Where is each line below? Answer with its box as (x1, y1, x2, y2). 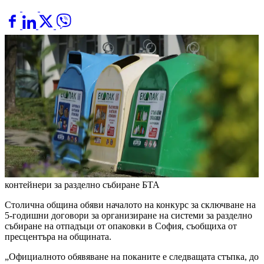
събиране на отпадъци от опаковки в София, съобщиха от (5, 221, 237, 232)
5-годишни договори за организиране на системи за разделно (5, 210, 252, 221)
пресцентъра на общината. (5, 232, 111, 242)
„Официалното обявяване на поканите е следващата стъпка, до (5, 252, 259, 262)
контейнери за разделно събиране (5, 180, 140, 190)
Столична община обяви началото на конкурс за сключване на (5, 200, 256, 210)
